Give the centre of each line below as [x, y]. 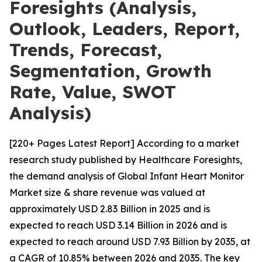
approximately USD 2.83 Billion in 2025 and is [110, 209]
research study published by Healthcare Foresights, [126, 160]
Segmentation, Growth [111, 71]
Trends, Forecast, [86, 50]
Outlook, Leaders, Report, [125, 29]
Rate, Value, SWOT [93, 92]
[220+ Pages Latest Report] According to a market [124, 143]
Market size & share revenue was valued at [107, 192]
